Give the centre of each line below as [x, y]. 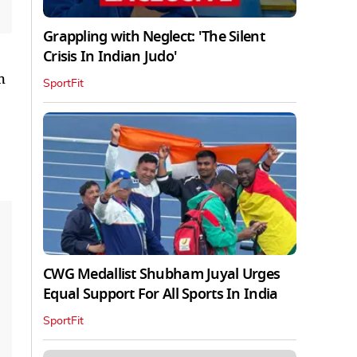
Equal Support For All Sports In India [161, 294]
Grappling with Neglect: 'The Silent [154, 36]
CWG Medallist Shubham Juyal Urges [162, 274]
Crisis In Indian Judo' [110, 56]
